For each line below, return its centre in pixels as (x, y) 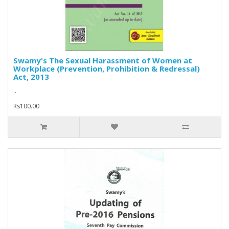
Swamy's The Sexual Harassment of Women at (103, 61)
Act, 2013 (31, 77)
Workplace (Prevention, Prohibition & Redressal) (107, 69)
